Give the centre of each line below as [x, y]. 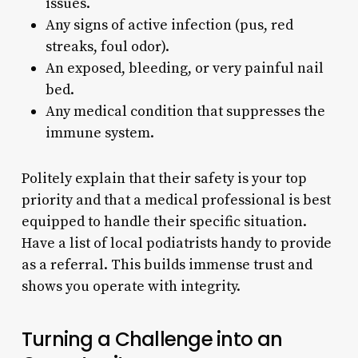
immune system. [99, 133]
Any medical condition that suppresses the [185, 111]
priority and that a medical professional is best [176, 200]
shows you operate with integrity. [131, 286]
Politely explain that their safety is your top [164, 178]
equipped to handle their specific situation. [164, 221]
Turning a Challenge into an [152, 339]
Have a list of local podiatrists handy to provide [176, 243]
